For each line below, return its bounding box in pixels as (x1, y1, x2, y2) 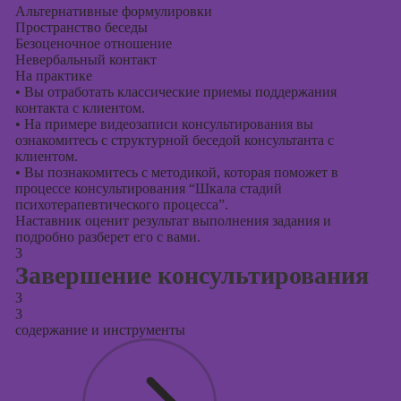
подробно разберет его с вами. (14, 229, 200, 244)
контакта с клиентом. (14, 100, 145, 115)
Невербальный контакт (14, 52, 157, 67)
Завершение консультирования (14, 261, 369, 289)
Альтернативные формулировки (14, 4, 212, 19)
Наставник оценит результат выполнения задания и (14, 213, 331, 228)
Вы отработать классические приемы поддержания (20, 84, 337, 99)
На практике (14, 68, 92, 83)
